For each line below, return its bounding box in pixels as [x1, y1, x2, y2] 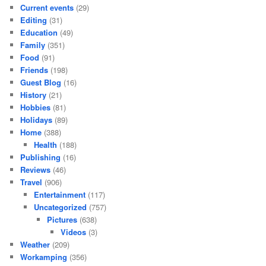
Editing [20, 14, 47, 26]
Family [20, 39, 46, 50]
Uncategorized [33, 201, 87, 213]
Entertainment [33, 188, 85, 200]
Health [33, 138, 57, 150]
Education [20, 26, 58, 38]
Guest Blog [20, 76, 62, 88]
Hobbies [20, 101, 51, 113]
